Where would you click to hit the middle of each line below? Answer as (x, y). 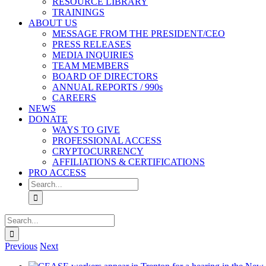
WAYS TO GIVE (86, 130)
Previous (21, 246)
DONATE (48, 119)
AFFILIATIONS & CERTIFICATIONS (129, 162)
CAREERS (74, 98)
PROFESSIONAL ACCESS (107, 141)
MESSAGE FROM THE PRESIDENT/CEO (139, 34)
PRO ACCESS (57, 173)
